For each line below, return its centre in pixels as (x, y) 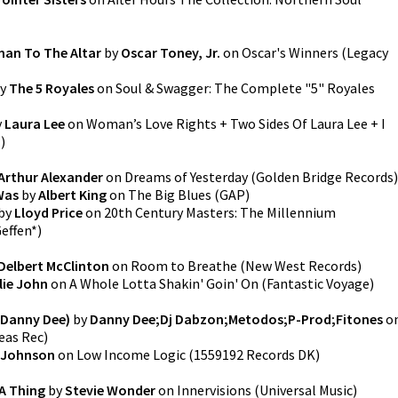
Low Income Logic (131, 354)
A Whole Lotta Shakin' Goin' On (164, 283)
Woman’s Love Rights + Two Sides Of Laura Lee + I (236, 123)
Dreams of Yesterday (186, 177)
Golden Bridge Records (325, 177)
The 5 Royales (52, 88)
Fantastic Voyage (318, 283)
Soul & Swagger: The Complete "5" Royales (245, 88)
